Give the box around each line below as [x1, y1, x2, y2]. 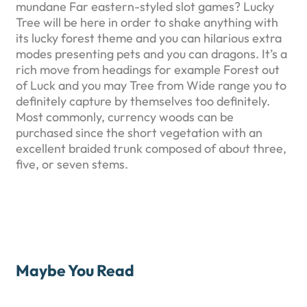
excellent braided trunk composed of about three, [16, 140, 286, 157]
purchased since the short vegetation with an [16, 125, 262, 141]
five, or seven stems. [16, 156, 128, 173]
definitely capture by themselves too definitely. [16, 93, 270, 110]
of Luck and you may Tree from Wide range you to [16, 77, 286, 94]
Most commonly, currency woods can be [16, 109, 234, 125]
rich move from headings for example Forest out [16, 62, 280, 78]
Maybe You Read [16, 260, 134, 280]
